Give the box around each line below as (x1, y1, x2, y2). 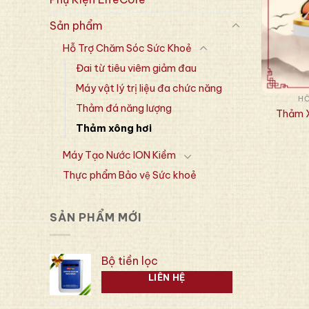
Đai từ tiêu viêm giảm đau (76, 62, 197, 75)
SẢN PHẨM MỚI (50, 210, 142, 225)
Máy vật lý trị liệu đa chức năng (76, 82, 222, 95)
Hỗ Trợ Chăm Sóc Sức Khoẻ (63, 42, 192, 55)
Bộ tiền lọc (101, 254, 158, 268)
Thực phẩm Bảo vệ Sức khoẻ (63, 169, 197, 182)
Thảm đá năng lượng (76, 102, 172, 115)
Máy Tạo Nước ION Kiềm (63, 149, 176, 162)
